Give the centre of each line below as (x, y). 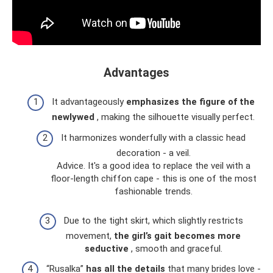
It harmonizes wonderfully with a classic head (153, 137)
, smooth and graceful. (175, 248)
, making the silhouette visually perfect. (175, 117)
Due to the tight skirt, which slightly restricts (153, 220)
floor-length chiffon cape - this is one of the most (153, 178)
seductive (106, 248)
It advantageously (89, 102)
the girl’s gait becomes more (177, 236)
